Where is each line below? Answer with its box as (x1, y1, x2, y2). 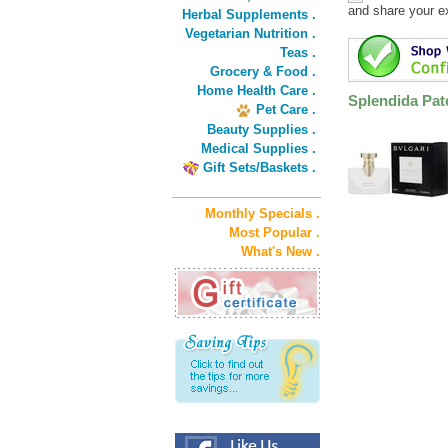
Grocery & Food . (210, 64, 316, 79)
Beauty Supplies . (207, 122, 316, 137)
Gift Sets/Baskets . (203, 160, 316, 175)
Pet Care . (256, 102, 316, 117)
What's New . (241, 244, 320, 259)
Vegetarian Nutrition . (185, 26, 316, 41)
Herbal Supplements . (182, 7, 316, 22)
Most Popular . (229, 225, 320, 240)
